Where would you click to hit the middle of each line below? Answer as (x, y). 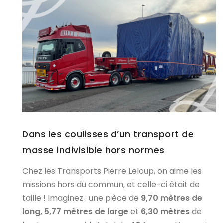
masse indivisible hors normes (94, 150)
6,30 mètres (165, 212)
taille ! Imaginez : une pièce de (82, 198)
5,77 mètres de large (86, 212)
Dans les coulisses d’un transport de (108, 134)
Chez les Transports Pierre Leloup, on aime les (112, 171)
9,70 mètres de (171, 198)
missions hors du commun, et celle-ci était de (111, 185)
